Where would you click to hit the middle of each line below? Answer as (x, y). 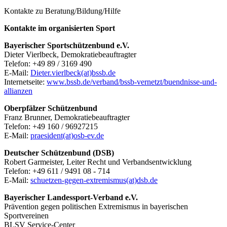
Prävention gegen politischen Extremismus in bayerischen (96, 206)
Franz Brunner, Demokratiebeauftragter (67, 117)
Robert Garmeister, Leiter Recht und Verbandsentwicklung (98, 162)
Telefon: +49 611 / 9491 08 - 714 (58, 171)
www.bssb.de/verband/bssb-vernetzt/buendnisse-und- (132, 82)
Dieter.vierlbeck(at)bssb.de (73, 72)
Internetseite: (25, 82)
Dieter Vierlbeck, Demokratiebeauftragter (70, 54)
